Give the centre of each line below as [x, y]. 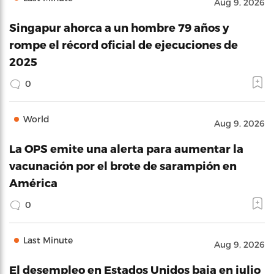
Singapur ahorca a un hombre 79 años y [119, 27]
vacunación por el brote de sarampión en [123, 165]
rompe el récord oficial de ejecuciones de [124, 44]
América [33, 183]
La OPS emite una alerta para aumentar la [126, 148]
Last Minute [48, 240]
